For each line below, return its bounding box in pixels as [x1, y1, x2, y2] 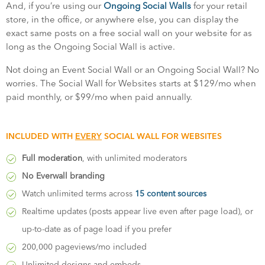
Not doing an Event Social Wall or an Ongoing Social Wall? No [6, 64, 259, 75]
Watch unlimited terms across [22, 189, 135, 199]
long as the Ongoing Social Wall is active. [6, 41, 175, 52]
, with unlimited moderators [82, 153, 187, 163]
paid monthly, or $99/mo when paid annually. [6, 92, 192, 102]
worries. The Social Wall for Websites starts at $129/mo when [6, 78, 256, 89]
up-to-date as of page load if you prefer [22, 224, 172, 234]
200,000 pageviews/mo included [22, 242, 147, 252]
